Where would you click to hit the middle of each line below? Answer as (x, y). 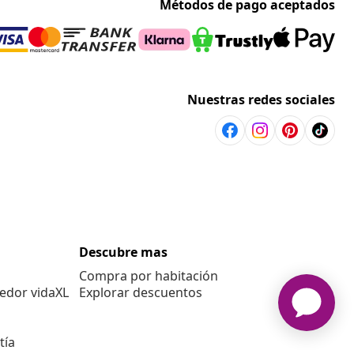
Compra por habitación (149, 276)
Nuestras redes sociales (261, 100)
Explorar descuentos (141, 293)
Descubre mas (123, 252)
